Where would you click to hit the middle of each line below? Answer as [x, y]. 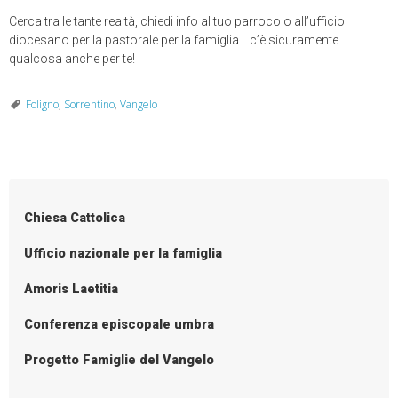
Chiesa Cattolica [75, 219]
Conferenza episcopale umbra [119, 325]
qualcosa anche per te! [72, 58]
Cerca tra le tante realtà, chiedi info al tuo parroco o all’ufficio [177, 21]
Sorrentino [89, 104]
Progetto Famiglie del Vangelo [119, 361]
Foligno [42, 104]
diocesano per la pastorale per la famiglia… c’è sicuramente [174, 40]
